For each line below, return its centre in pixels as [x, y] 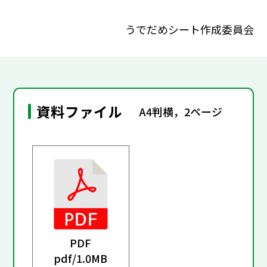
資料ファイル [80, 112]
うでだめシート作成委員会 [189, 29]
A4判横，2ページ [181, 111]
